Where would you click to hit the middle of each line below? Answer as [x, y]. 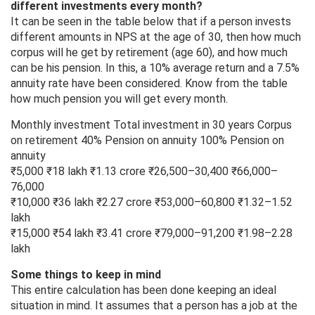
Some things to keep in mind [86, 275]
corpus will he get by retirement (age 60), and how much [149, 53]
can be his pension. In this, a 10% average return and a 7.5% [155, 68]
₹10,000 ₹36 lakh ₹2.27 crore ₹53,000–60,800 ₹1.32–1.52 [152, 202]
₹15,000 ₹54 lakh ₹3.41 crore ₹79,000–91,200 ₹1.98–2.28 [152, 233]
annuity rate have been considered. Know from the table [149, 84]
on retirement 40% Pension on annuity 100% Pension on [147, 141]
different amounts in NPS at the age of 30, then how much [156, 37]
